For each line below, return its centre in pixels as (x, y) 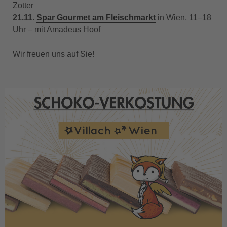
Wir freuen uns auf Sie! (53, 54)
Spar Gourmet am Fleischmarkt (96, 17)
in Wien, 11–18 (183, 17)
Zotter (23, 5)
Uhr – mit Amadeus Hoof (56, 30)
